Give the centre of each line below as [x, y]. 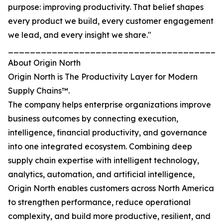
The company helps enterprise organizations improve [110, 105]
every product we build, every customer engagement [111, 21]
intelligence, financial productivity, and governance [108, 133]
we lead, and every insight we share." [80, 35]
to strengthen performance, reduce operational [99, 202]
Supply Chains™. [39, 91]
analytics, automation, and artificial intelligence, [101, 174]
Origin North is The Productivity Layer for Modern [103, 77]
